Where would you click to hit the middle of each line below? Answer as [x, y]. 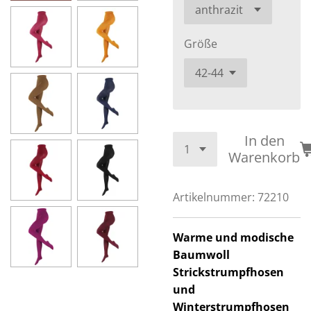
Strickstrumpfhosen [228, 272]
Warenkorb [264, 157]
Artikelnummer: [214, 197]
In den [264, 141]
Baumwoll [201, 255]
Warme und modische [233, 237]
